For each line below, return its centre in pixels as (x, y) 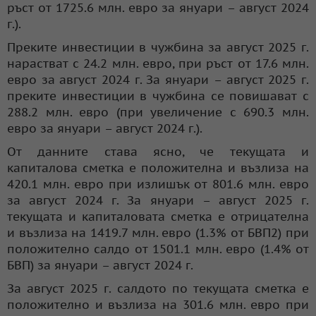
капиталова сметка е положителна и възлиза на (158, 168)
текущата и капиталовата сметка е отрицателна (158, 216)
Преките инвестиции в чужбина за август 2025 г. (158, 47)
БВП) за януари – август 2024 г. (100, 265)
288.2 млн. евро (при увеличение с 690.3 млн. (158, 112)
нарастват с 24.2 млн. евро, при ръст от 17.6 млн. (158, 63)
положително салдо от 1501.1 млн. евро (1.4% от (158, 249)
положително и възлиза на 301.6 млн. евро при (158, 304)
